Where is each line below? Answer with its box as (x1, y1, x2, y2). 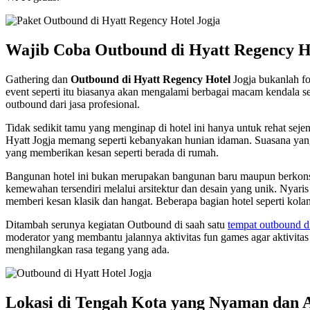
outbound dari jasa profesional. (6, 98, 140, 110)
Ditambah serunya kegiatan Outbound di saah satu (6, 218, 228, 230)
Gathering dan (6, 73, 71, 85)
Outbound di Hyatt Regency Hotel (71, 73, 230, 85)
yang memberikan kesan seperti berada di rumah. (6, 146, 219, 158)
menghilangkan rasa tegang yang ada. (6, 243, 170, 255)
